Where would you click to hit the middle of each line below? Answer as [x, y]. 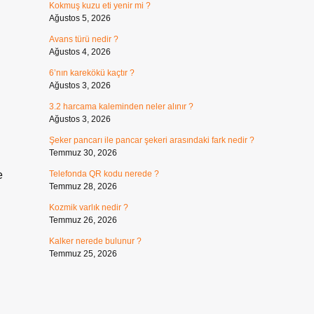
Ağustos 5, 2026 [80, 18]
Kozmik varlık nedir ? [88, 207]
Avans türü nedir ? [83, 39]
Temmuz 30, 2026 [83, 153]
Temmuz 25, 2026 [83, 254]
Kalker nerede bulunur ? [95, 241]
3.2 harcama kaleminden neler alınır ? [121, 107]
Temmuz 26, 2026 [83, 220]
